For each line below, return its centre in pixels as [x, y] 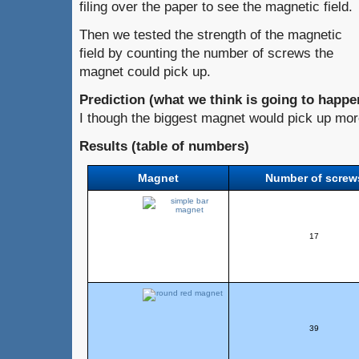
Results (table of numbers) [164, 146]
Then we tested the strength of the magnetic [211, 34]
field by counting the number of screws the [206, 53]
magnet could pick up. [145, 71]
